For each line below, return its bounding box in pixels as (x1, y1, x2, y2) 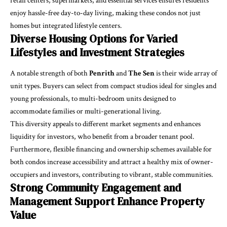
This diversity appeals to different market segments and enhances (10, 119, 201, 129)
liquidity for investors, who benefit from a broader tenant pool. (10, 132, 194, 142)
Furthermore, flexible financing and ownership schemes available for (10, 144, 212, 155)
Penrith (89, 68, 116, 79)
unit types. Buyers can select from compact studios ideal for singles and (10, 81, 216, 91)
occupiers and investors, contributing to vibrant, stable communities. (10, 170, 213, 180)
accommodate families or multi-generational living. (10, 106, 161, 117)
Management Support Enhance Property (10, 194, 205, 209)
